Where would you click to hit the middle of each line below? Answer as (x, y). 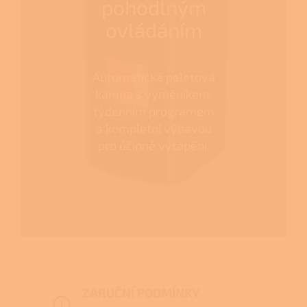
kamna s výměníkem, (153, 94)
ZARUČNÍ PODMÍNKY (141, 292)
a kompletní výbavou (153, 128)
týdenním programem (153, 111)
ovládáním (153, 29)
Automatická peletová (153, 76)
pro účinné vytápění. (153, 145)
